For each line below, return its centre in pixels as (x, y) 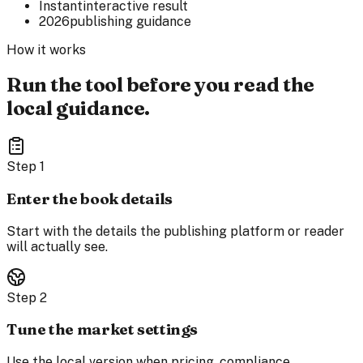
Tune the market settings (102, 330)
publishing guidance (130, 21)
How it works (46, 49)
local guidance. (78, 109)
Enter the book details (90, 199)
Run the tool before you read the (160, 85)
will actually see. (57, 246)
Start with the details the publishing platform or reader (175, 231)
